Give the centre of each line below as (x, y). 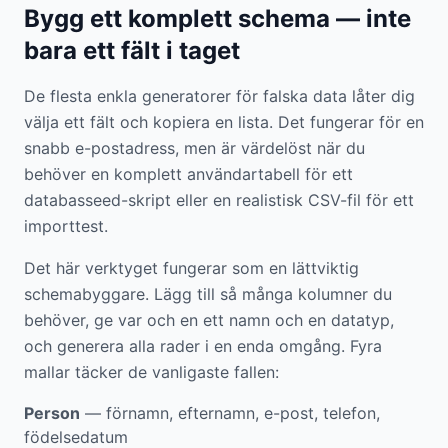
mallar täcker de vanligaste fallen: (151, 372)
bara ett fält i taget (132, 50)
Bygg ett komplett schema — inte (217, 18)
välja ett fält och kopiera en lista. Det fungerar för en (224, 122)
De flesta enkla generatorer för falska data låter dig (219, 96)
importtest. (66, 226)
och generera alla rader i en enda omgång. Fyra (203, 346)
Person (52, 413)
